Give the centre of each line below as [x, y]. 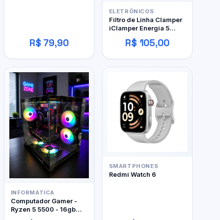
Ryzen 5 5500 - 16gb [43, 209]
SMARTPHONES [134, 166]
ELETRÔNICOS [131, 12]
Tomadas [124, 37]
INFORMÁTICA [32, 193]
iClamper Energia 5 [139, 28]
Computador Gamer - [44, 201]
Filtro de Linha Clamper [145, 20]
